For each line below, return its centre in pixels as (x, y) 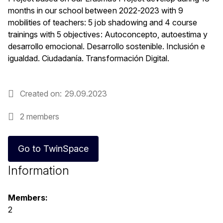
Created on (40, 94)
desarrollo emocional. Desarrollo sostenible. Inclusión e (107, 46)
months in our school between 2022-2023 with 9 (96, 10)
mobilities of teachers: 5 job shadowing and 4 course (103, 22)
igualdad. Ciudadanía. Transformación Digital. (89, 58)
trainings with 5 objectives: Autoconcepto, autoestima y (108, 34)
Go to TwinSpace (54, 149)
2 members (40, 116)
